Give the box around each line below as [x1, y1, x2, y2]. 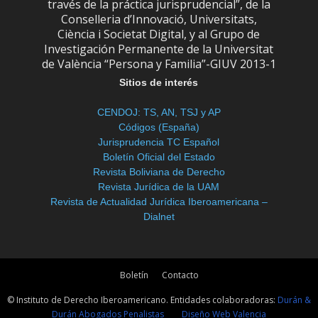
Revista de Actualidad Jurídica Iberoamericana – [50, 196, 268, 207]
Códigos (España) [118, 121, 199, 133]
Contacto [161, 269, 199, 281]
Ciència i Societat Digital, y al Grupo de [57, 26, 261, 42]
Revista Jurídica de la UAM [98, 181, 220, 192]
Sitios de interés [119, 77, 199, 88]
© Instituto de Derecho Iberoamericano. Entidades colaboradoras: [7, 294, 278, 306]
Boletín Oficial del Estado [102, 151, 215, 163]
